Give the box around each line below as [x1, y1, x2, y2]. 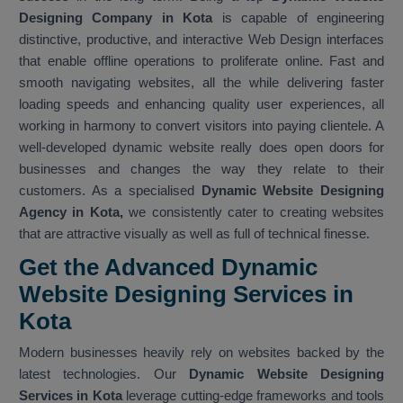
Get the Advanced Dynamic [19, 254, 318, 282]
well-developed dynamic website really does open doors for [19, 139, 384, 156]
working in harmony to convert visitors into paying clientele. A [19, 118, 384, 134]
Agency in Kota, [19, 204, 123, 220]
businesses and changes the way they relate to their [19, 161, 384, 177]
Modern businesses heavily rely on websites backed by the [19, 345, 384, 361]
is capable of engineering [212, 10, 385, 26]
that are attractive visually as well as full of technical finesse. [19, 226, 370, 242]
